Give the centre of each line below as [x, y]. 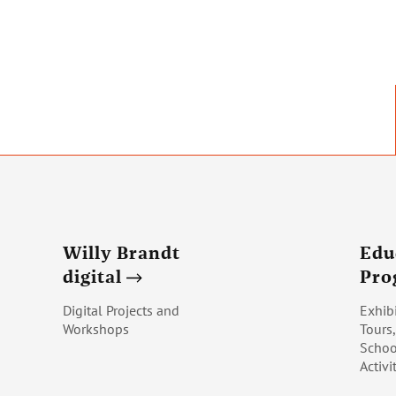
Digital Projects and [121, 310]
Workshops [96, 328]
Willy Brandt [122, 252]
